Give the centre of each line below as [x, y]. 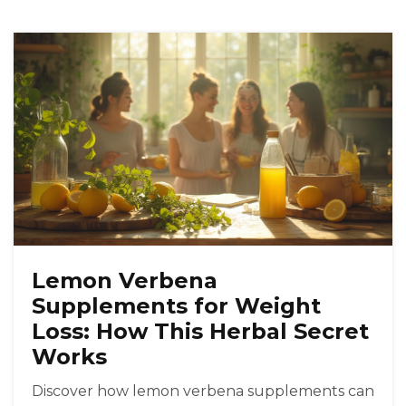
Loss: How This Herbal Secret [200, 332]
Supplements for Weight [176, 306]
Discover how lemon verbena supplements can [203, 391]
